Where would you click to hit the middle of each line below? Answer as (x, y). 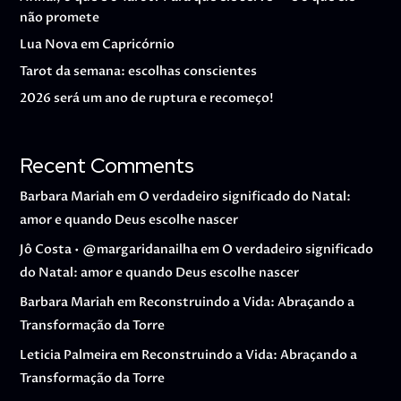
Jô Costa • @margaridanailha (109, 249)
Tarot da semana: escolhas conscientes (139, 71)
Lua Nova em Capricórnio (98, 44)
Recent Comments (107, 166)
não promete (60, 17)
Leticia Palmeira (69, 355)
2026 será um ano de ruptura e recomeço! (147, 98)
